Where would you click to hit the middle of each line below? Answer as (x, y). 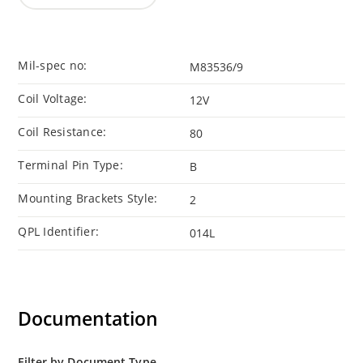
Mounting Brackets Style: (88, 199)
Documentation (88, 319)
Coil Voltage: (53, 99)
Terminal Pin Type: (70, 165)
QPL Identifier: (59, 232)
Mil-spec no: (53, 66)
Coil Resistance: (62, 132)
